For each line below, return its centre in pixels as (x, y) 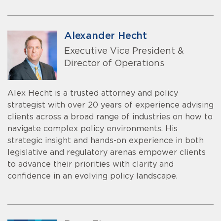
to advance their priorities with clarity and (91, 165)
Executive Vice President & (124, 51)
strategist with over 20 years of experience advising (110, 105)
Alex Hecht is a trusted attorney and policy (93, 93)
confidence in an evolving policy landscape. (92, 176)
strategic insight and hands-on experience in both (106, 141)
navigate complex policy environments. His (92, 129)
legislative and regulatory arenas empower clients (107, 153)
